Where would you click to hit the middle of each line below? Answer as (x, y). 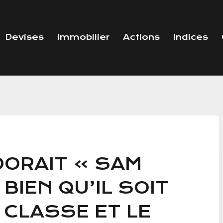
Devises (24, 37)
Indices (190, 37)
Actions (141, 37)
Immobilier (83, 37)
